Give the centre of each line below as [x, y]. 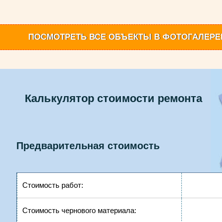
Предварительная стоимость [88, 146]
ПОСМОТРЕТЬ [59, 37]
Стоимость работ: [53, 185]
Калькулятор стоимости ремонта [113, 98]
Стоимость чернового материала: [79, 210]
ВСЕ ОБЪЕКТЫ [120, 37]
